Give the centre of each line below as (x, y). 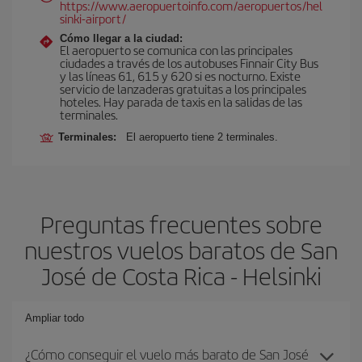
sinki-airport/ (93, 18)
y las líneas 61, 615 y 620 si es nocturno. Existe (180, 76)
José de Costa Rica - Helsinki (181, 276)
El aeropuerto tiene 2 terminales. (202, 137)
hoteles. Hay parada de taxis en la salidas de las (181, 101)
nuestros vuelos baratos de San (181, 250)
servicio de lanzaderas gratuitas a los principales (183, 88)
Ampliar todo (55, 318)
